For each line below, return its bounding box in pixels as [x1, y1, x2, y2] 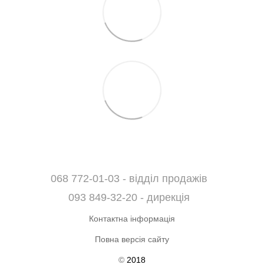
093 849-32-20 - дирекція [68, 191, 190, 203]
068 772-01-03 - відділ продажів [51, 172, 207, 184]
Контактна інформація [89, 213, 175, 223]
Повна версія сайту [95, 234, 169, 244]
